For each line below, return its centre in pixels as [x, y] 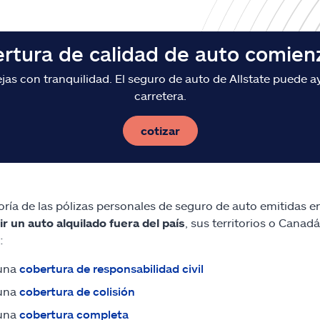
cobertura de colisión [77, 291]
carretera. [160, 96]
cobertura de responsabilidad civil [111, 269]
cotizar [160, 131]
